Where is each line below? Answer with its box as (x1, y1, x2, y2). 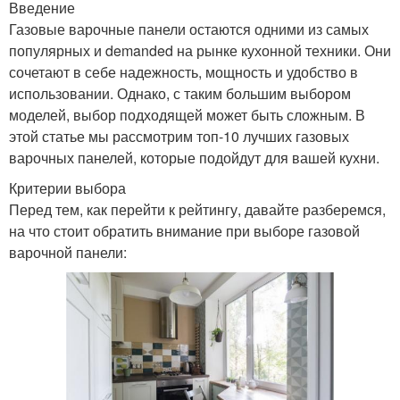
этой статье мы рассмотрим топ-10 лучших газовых (9, 126, 349, 147)
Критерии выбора (9, 178, 126, 199)
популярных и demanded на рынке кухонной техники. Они (9, 40, 391, 62)
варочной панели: (9, 242, 127, 263)
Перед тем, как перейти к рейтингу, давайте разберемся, (9, 199, 386, 221)
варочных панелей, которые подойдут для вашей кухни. (9, 147, 379, 169)
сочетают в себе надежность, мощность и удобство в (9, 62, 358, 83)
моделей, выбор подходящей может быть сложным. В (9, 104, 365, 126)
